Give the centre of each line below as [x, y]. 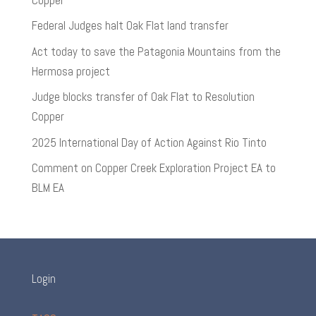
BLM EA [48, 188]
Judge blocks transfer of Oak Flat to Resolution [143, 97]
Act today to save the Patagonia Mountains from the [156, 51]
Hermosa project [71, 71]
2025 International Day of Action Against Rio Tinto [149, 142]
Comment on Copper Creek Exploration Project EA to [153, 168]
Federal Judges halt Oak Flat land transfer [130, 26]
